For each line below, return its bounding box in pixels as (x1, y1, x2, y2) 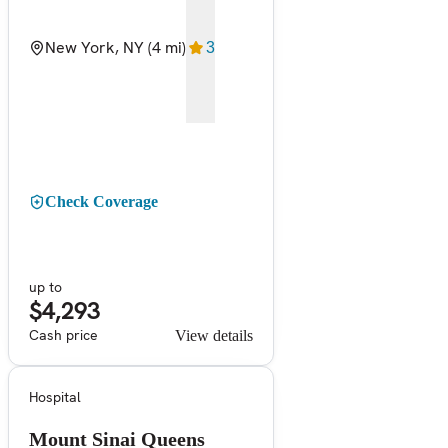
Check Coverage (45, 192, 158, 210)
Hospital (29, 387, 81, 406)
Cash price (29, 325, 98, 344)
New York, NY (45, 36, 144, 58)
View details (175, 326, 253, 344)
